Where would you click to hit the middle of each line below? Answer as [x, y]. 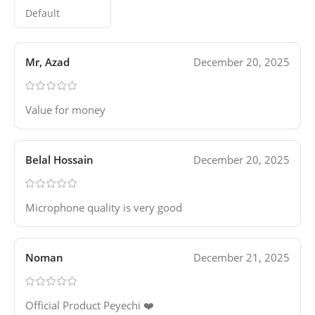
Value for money [65, 110]
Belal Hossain [59, 160]
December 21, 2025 [242, 258]
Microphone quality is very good [104, 208]
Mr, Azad [47, 62]
